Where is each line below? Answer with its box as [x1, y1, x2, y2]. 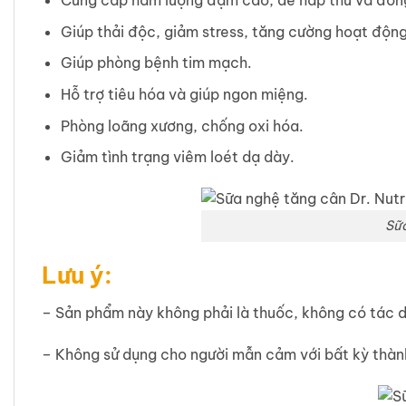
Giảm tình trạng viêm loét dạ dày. [60, 148, 295, 167]
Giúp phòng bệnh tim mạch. [60, 53, 256, 72]
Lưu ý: [42, 260, 118, 291]
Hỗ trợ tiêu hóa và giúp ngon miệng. [60, 85, 312, 104]
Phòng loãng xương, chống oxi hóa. [60, 116, 307, 135]
